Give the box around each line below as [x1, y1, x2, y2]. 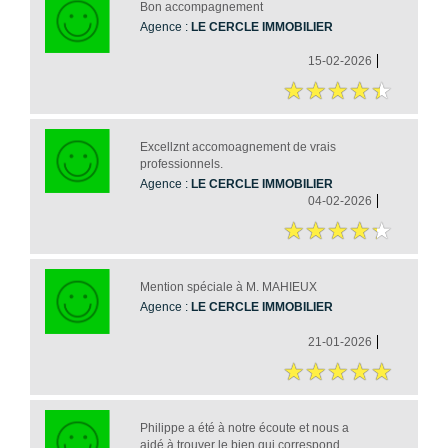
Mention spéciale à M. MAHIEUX [139, 280, 317, 295]
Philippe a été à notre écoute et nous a [139, 420, 349, 435]
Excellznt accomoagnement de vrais [139, 140, 336, 155]
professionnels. [139, 157, 223, 172]
